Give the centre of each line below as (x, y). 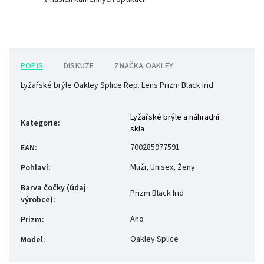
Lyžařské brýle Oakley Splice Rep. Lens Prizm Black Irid (117, 86)
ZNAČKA (129, 66)
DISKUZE (79, 66)
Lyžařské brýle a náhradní (175, 118)
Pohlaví (34, 168)
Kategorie (39, 123)
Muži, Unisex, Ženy (163, 168)
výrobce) (37, 200)
